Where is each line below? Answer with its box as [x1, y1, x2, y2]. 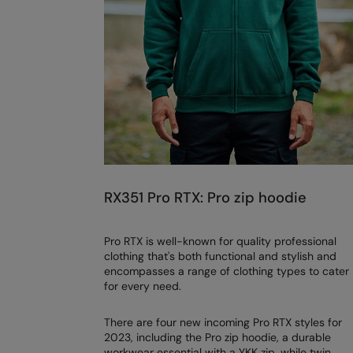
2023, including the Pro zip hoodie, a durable [104, 330, 331, 345]
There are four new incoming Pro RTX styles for [104, 315, 342, 330]
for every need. [104, 279, 181, 294]
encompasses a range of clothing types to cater [104, 264, 349, 279]
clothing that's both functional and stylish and [104, 249, 336, 264]
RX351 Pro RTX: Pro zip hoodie [104, 188, 307, 208]
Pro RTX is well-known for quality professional [104, 234, 336, 249]
